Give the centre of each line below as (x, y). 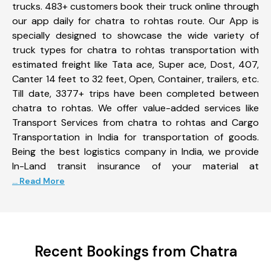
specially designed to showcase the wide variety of (135, 35)
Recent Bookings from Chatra (135, 251)
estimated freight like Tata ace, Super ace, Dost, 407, (135, 64)
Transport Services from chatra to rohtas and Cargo (135, 122)
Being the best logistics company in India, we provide (135, 151)
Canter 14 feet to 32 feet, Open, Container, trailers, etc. (135, 79)
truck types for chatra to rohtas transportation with (135, 50)
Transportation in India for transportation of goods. (135, 137)
